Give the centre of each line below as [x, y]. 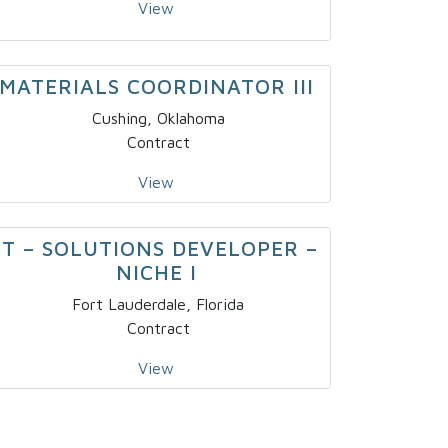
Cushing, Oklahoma [158, 118]
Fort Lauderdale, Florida [158, 304]
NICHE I [156, 272]
